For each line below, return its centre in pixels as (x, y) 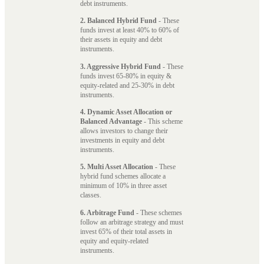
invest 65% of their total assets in (126, 231)
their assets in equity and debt (121, 40)
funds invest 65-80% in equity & (126, 76)
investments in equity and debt (122, 140)
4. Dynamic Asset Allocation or (126, 112)
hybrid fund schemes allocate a (123, 176)
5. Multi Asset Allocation (117, 167)
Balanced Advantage (111, 121)
